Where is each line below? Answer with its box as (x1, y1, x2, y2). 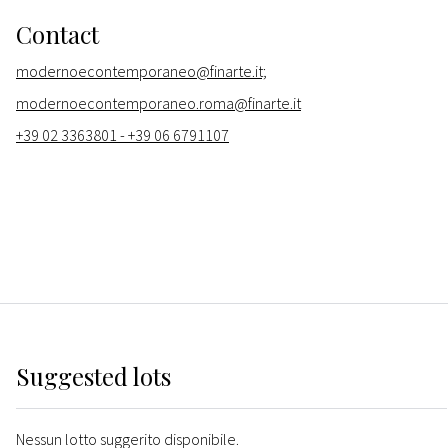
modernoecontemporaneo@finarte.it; (16, 61, 267, 82)
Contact (16, 18, 99, 51)
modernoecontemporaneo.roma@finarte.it (16, 93, 301, 114)
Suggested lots (16, 360, 171, 393)
